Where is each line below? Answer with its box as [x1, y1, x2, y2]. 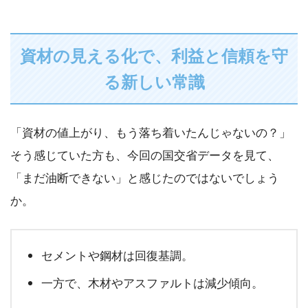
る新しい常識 [103, 69, 205, 93]
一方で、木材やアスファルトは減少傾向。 [41, 275, 263, 291]
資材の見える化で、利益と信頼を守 [20, 43, 288, 67]
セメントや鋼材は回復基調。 [41, 247, 193, 264]
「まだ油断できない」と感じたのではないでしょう [10, 169, 279, 186]
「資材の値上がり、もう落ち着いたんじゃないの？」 [10, 124, 291, 140]
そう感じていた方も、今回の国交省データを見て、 [10, 146, 279, 163]
